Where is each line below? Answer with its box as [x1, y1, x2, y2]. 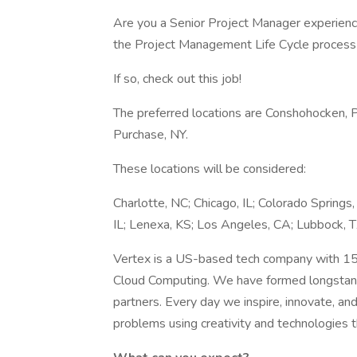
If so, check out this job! [113, 70, 241, 88]
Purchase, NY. [113, 126, 188, 143]
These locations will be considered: [113, 160, 306, 178]
